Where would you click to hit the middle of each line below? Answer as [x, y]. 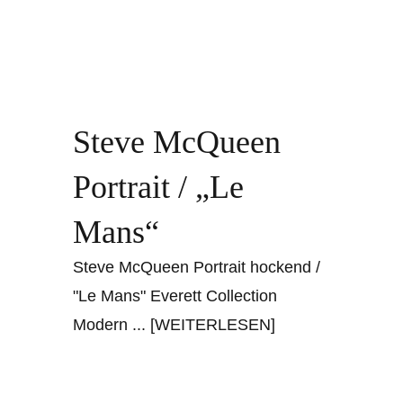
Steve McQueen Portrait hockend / [197, 268]
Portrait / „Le [159, 187]
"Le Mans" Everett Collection [175, 296]
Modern [103, 325]
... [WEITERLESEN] [204, 325]
